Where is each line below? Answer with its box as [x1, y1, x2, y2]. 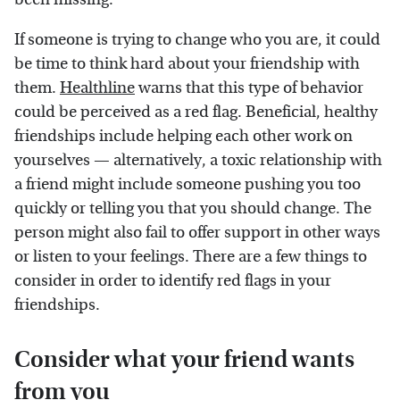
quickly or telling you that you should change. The [14, 198, 371, 218]
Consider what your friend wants [14, 345, 354, 373]
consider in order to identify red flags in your [14, 271, 331, 290]
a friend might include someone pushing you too [14, 174, 361, 194]
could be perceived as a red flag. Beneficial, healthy [14, 102, 378, 121]
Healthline [60, 78, 135, 97]
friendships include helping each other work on [14, 126, 353, 146]
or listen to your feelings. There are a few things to [14, 246, 367, 266]
